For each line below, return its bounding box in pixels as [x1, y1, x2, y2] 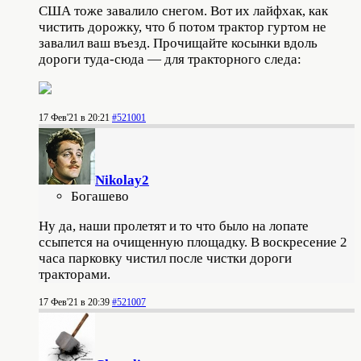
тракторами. [39, 266, 110, 282]
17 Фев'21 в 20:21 [39, 111, 110, 123]
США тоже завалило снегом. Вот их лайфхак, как [39, 2, 328, 19]
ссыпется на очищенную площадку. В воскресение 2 [39, 234, 347, 250]
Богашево [71, 188, 129, 204]
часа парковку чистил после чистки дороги [39, 250, 292, 266]
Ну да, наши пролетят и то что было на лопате [39, 218, 309, 234]
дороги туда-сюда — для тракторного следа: [39, 51, 301, 67]
